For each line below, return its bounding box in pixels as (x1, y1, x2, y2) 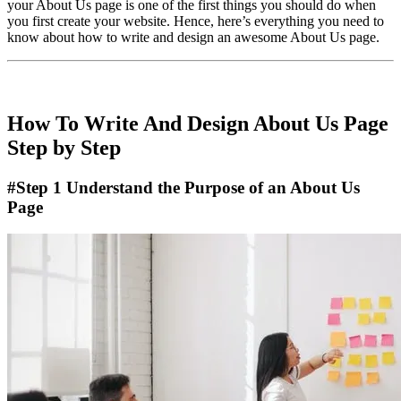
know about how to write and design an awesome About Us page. (7, 29, 380, 45)
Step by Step (7, 135, 121, 159)
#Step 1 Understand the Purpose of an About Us (7, 177, 360, 197)
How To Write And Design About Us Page (7, 111, 388, 135)
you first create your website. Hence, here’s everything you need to (7, 13, 384, 29)
